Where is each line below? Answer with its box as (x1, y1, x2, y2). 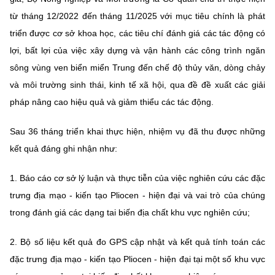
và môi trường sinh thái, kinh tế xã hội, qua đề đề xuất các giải (10, 79, 265, 90)
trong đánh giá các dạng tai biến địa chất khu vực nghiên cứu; (10, 207, 250, 217)
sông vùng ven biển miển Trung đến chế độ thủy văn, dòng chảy (10, 62, 265, 72)
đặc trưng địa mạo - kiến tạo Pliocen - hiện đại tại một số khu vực (10, 254, 265, 264)
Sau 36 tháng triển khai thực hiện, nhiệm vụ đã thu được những (10, 126, 265, 136)
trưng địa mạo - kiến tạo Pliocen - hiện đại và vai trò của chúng (10, 190, 265, 200)
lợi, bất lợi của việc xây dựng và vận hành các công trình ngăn (10, 45, 265, 55)
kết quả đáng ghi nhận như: (10, 143, 117, 153)
